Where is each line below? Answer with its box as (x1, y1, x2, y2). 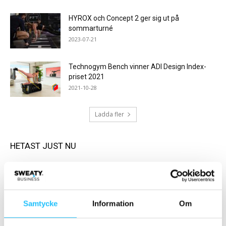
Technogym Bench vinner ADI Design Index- (69, 62, 206, 71)
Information (92, 199, 134, 208)
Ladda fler (95, 109, 124, 119)
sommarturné (69, 24, 113, 32)
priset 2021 (69, 72, 104, 81)
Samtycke (23, 199, 58, 208)
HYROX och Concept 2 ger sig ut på (69, 14, 179, 22)
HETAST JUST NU (10, 140, 76, 151)
